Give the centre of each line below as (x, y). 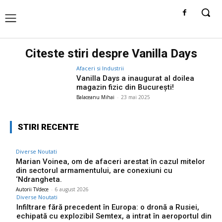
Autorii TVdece (32, 189)
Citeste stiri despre (78, 53)
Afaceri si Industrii (100, 68)
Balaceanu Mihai (96, 97)
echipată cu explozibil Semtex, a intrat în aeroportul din (114, 216)
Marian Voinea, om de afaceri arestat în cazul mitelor (111, 161)
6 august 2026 (72, 189)
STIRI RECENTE (48, 127)
